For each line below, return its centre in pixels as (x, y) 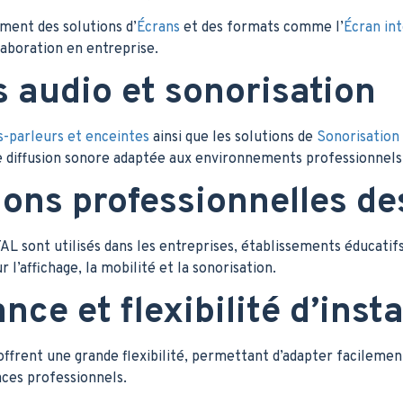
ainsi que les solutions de (233, 137)
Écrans (158, 27)
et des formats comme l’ (262, 27)
